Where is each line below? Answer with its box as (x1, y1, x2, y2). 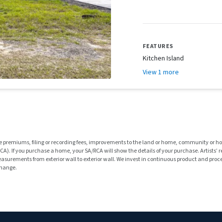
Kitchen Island (143, 54, 184, 63)
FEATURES (143, 42, 173, 51)
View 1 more (143, 67, 179, 77)
